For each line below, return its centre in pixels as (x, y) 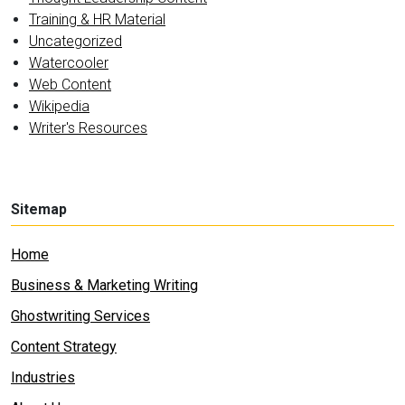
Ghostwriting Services (80, 316)
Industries (43, 377)
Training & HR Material (97, 19)
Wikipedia (59, 106)
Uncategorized (75, 41)
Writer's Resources (88, 128)
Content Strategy (64, 347)
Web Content (70, 85)
